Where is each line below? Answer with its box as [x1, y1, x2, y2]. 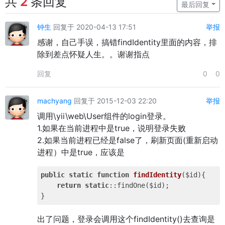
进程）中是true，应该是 [37, 147, 125, 157]
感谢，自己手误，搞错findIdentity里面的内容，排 [37, 37, 217, 47]
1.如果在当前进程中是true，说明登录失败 [37, 123, 186, 133]
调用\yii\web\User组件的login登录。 [37, 111, 171, 121]
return [57, 181, 81, 189]
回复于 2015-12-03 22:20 [72, 96, 157, 105]
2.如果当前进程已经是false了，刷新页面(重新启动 [37, 135, 218, 145]
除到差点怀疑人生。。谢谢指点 [37, 49, 150, 59]
